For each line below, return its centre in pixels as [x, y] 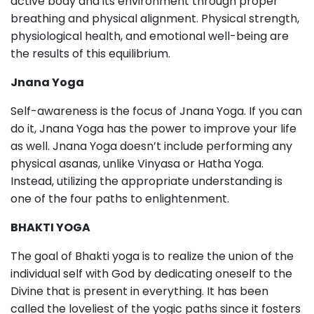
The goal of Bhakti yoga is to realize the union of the [152, 256]
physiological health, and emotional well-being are [150, 36]
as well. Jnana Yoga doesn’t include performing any [151, 146]
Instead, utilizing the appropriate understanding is [146, 181]
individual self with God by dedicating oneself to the [151, 274]
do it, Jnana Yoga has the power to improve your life [153, 129]
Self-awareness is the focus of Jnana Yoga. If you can [156, 111]
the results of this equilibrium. [90, 54]
